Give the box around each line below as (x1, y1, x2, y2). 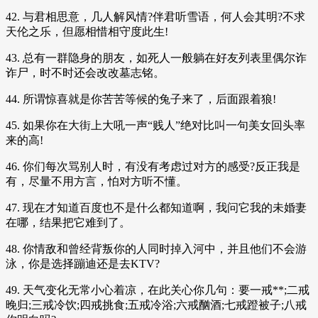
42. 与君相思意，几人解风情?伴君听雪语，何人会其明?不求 (6, 10, 305, 23)
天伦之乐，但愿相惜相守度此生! (6, 25, 168, 38)
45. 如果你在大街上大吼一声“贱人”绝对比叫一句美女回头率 (6, 119, 305, 131)
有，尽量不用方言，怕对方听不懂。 (6, 175, 187, 187)
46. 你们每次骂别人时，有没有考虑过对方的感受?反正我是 (6, 160, 300, 172)
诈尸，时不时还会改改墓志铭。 (6, 66, 165, 79)
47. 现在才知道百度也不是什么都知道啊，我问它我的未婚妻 (6, 201, 307, 214)
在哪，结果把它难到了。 (6, 216, 131, 229)
